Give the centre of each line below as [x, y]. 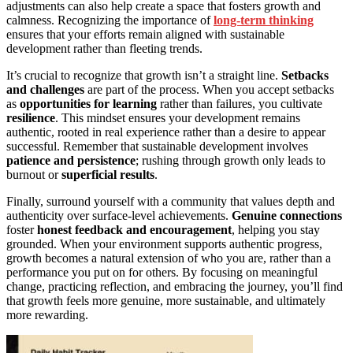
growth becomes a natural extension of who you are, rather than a [169, 258]
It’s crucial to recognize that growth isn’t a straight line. [144, 75]
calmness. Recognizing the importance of [110, 20]
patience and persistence [71, 160]
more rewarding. [47, 314]
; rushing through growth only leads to [230, 160]
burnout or [34, 174]
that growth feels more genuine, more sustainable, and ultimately [166, 300]
